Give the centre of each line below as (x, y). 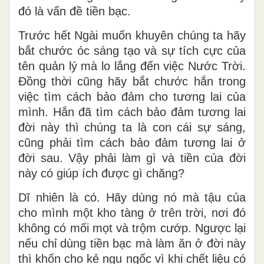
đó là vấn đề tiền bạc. (75, 11)
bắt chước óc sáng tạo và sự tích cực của (132, 50)
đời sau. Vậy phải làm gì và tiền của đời (132, 158)
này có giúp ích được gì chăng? (101, 173)
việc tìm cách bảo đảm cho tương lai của (132, 96)
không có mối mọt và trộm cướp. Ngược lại (132, 228)
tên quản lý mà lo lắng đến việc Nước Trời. (132, 66)
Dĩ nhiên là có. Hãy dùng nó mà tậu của (132, 197)
